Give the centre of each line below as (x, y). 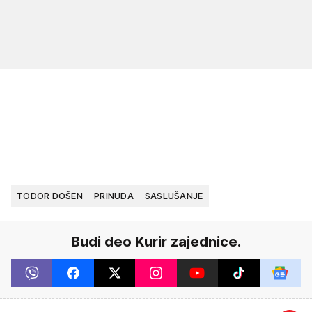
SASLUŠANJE (174, 196)
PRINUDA (114, 196)
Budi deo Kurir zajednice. (156, 242)
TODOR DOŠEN (50, 196)
